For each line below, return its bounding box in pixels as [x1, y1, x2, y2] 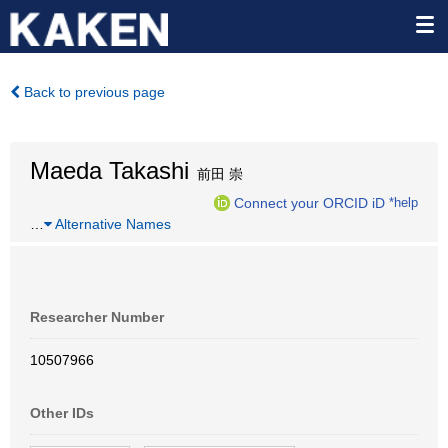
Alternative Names [52, 216, 171, 232]
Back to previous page [20, 84, 165, 100]
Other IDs [30, 405, 94, 421]
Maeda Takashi [30, 157, 189, 184]
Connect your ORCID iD [234, 194, 385, 211]
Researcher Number [30, 309, 164, 325]
